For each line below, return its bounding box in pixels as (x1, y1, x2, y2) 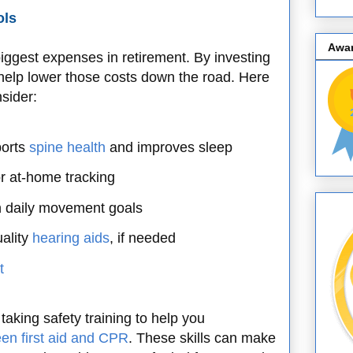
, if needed (110, 230, 176, 247)
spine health (29, 139, 106, 155)
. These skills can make (128, 330, 276, 347)
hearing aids (32, 230, 110, 247)
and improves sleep (106, 139, 232, 155)
